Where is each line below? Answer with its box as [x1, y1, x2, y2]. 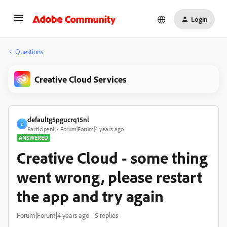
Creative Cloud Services [34, 73, 126, 85]
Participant [27, 125, 55, 133]
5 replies [95, 211, 118, 219]
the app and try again [17, 186, 164, 206]
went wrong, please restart [17, 167, 202, 187]
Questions [15, 47, 43, 56]
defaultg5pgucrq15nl [27, 115, 89, 124]
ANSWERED [19, 134, 48, 141]
